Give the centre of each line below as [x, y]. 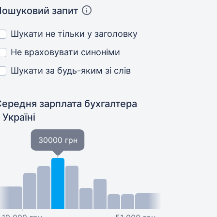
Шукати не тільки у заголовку [74, 34]
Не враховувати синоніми [66, 52]
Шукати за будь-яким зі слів [71, 70]
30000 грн [58, 140]
